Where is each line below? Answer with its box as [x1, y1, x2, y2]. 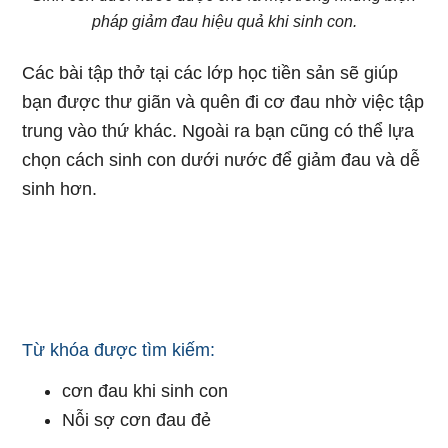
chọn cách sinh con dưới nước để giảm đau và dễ [22, 150, 421, 170]
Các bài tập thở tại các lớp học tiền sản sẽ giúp [22, 63, 399, 83]
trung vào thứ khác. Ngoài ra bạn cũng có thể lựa [22, 121, 415, 141]
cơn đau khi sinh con [62, 381, 229, 401]
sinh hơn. [22, 179, 98, 199]
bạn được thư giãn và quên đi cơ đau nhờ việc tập [22, 92, 425, 112]
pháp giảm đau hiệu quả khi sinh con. [91, 13, 357, 30]
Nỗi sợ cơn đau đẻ [62, 410, 212, 430]
